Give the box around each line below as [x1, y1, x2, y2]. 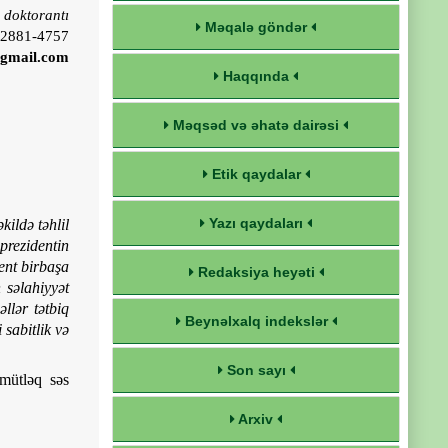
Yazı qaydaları [205, 215, 307, 231]
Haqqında [219, 68, 293, 84]
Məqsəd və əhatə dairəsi [169, 117, 343, 133]
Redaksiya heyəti [193, 264, 319, 280]
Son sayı [222, 362, 290, 378]
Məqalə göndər [201, 19, 311, 35]
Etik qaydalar [207, 166, 305, 182]
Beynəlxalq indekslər [180, 313, 332, 329]
